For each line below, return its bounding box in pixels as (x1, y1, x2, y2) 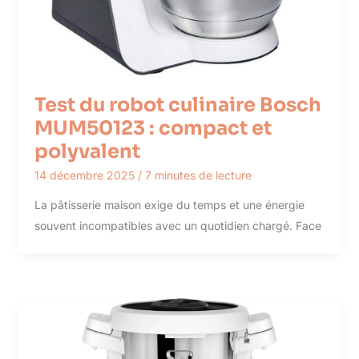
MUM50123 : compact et (34, 116, 272, 141)
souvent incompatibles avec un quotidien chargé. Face (34, 218, 321, 232)
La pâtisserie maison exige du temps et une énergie (34, 197, 305, 212)
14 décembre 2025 (34, 167, 138, 182)
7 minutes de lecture (144, 167, 252, 182)
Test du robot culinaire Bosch (34, 93, 321, 118)
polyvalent (34, 139, 140, 164)
